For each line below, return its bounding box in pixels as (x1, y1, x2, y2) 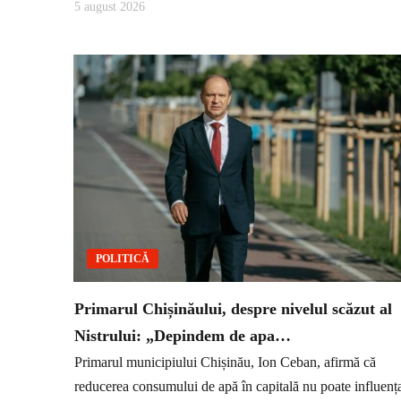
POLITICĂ (96, 252, 149, 265)
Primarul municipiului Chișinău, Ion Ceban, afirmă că (74, 354, 376, 371)
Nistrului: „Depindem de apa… (74, 326, 291, 345)
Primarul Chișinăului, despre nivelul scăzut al (74, 299, 392, 318)
